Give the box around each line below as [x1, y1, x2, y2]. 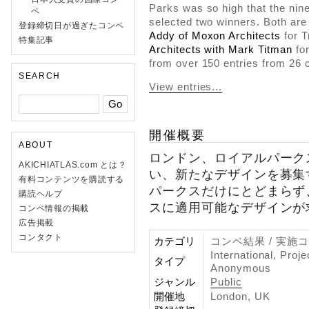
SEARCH [19, 71, 61, 81]
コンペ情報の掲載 [19, 203, 90, 213]
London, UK [210, 290, 270, 302]
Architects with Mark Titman [149, 43, 292, 56]
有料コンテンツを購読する [19, 175, 125, 184]
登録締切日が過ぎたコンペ [19, 21, 125, 30]
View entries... [149, 80, 223, 92]
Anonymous [210, 261, 271, 274]
